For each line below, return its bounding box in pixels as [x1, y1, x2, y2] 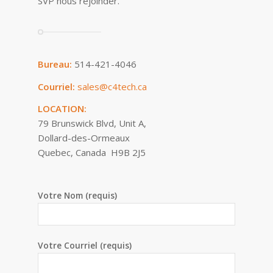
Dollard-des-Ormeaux [38, 132, 130, 144]
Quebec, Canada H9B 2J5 [38, 146, 146, 159]
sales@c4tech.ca [77, 80, 147, 93]
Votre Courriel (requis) [38, 239, 132, 251]
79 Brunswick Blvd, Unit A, [38, 117, 147, 130]
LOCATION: [38, 102, 87, 115]
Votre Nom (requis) [38, 189, 118, 201]
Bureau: [38, 57, 73, 70]
